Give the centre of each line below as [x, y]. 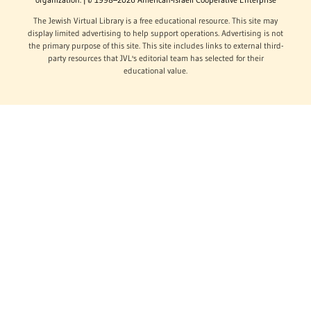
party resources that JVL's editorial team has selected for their [155, 58]
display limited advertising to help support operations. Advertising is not [155, 33]
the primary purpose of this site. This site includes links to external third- [155, 45]
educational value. [155, 70]
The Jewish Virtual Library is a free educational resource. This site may [155, 20]
